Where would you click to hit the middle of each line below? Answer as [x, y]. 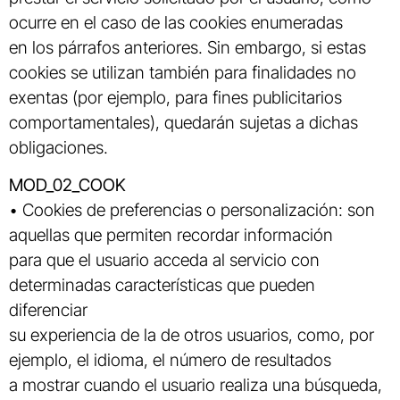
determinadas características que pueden [162, 285]
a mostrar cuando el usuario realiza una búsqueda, [196, 385]
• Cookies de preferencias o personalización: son [192, 210]
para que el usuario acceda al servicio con [164, 260]
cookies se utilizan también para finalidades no [183, 72]
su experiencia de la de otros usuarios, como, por [192, 335]
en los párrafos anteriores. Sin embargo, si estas [187, 47]
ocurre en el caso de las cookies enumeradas [176, 22]
